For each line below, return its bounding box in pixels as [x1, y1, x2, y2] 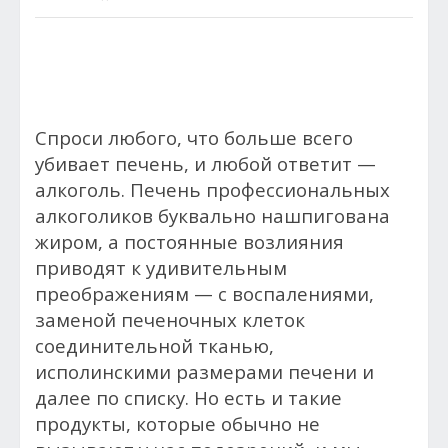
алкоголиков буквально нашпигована [35, 203, 390, 228]
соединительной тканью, [35, 333, 274, 358]
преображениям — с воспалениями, [35, 281, 374, 306]
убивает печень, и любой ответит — [35, 151, 376, 176]
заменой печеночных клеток [35, 307, 305, 332]
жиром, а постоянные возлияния [35, 229, 344, 254]
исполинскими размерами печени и [35, 359, 374, 384]
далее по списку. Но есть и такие [35, 385, 342, 410]
